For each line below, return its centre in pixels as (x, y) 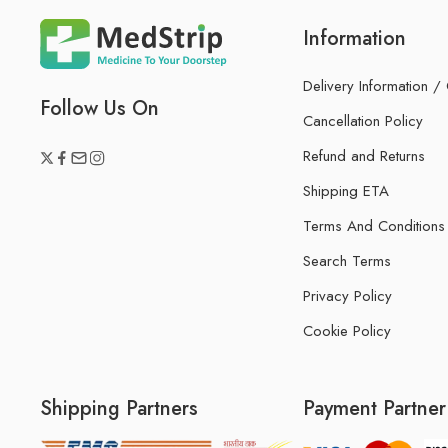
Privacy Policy (347, 295)
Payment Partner (374, 408)
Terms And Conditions (373, 225)
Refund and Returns (363, 155)
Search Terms (346, 260)
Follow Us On (99, 108)
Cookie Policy (346, 330)
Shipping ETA (345, 190)
